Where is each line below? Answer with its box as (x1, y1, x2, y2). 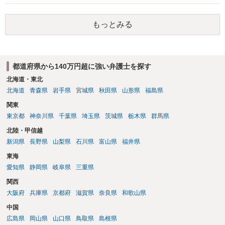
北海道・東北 (6, 76, 43, 83)
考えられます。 (9, 2, 55, 10)
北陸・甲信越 (6, 127, 43, 135)
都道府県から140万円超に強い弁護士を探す (12, 62, 151, 70)
